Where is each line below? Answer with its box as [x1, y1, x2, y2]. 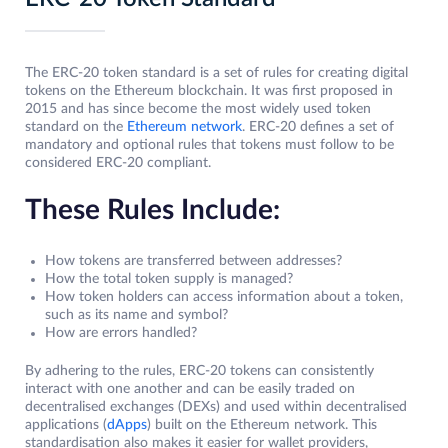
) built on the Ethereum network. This [147, 418, 377, 433]
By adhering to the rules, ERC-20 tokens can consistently [25, 364, 374, 379]
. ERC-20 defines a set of [242, 120, 394, 135]
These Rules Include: [25, 196, 280, 225]
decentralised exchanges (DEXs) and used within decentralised [25, 400, 407, 415]
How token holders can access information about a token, [45, 290, 403, 305]
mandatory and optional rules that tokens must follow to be [25, 138, 394, 153]
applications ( [25, 418, 107, 433]
